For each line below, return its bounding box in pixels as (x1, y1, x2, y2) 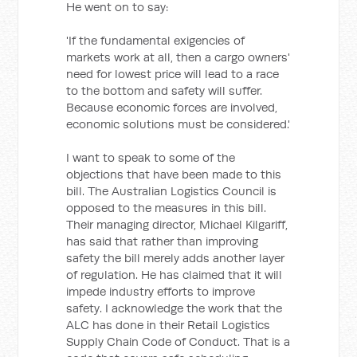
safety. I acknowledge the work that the (66, 300, 283, 316)
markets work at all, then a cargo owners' (66, 49, 291, 65)
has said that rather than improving (66, 233, 259, 249)
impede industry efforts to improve (66, 284, 256, 299)
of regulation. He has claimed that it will (66, 267, 283, 282)
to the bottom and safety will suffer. (66, 83, 263, 98)
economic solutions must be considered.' (66, 116, 291, 131)
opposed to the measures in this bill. (66, 200, 267, 215)
